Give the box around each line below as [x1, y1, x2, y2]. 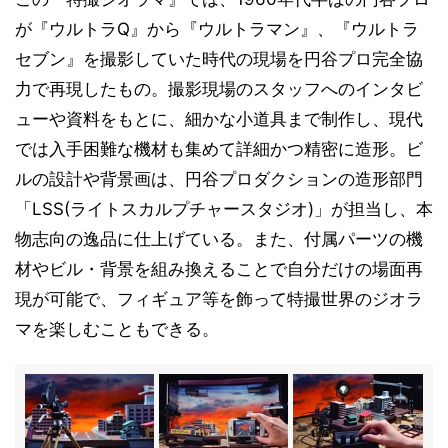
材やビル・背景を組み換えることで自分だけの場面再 [15, 259, 423, 279]
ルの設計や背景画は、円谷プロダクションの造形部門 [15, 169, 423, 189]
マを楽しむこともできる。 [15, 319, 219, 339]
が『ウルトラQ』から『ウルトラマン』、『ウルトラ [15, 19, 419, 39]
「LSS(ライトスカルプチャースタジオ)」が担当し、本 [15, 199, 433, 219]
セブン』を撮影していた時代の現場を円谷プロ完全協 [15, 49, 423, 69]
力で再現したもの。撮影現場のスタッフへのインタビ [15, 79, 423, 99]
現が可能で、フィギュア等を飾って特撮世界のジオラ [15, 289, 423, 309]
